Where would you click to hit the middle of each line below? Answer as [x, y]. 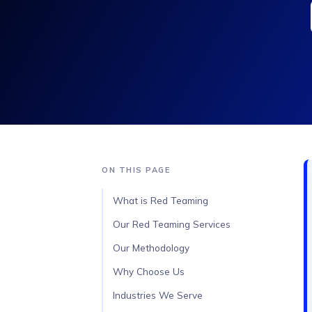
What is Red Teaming [161, 200]
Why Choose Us [149, 271]
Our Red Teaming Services [172, 224]
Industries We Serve [158, 295]
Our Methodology [151, 248]
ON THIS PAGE [136, 170]
